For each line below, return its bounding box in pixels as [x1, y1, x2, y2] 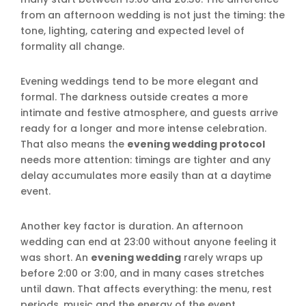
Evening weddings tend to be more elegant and [20, 74, 258, 88]
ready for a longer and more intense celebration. [20, 122, 266, 135]
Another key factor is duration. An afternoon [20, 219, 243, 233]
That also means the [20, 137, 127, 151]
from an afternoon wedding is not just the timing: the [20, 8, 285, 22]
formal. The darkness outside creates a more [20, 90, 248, 104]
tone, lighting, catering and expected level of [20, 24, 245, 38]
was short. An [20, 251, 91, 264]
